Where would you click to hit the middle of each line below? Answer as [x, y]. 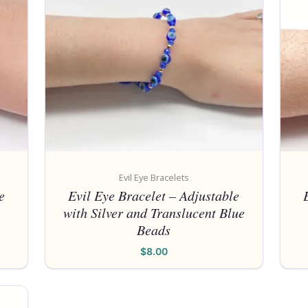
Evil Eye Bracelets [154, 177]
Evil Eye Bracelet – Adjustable [154, 195]
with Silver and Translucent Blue [154, 212]
